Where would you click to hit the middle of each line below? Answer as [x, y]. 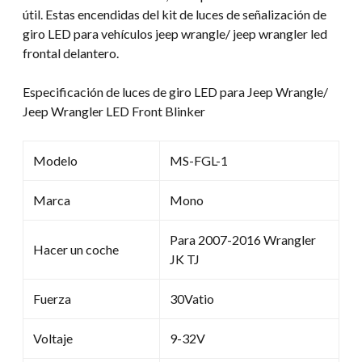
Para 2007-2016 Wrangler [243, 239]
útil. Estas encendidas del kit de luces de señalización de [175, 14]
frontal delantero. [71, 53]
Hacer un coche [76, 249]
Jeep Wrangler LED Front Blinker [114, 111]
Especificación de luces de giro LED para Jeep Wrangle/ [175, 91]
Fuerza [52, 298]
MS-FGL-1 [199, 160]
